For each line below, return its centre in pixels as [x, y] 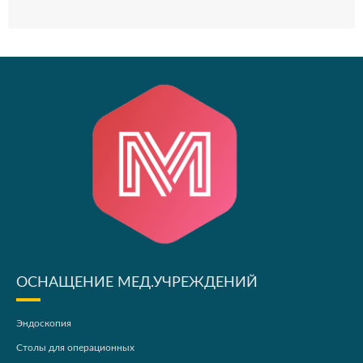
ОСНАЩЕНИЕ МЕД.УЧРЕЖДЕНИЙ [137, 283]
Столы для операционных [75, 348]
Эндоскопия [44, 324]
